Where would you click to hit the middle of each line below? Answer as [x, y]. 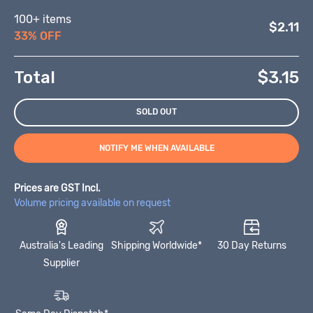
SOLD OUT [156, 112]
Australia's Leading [61, 245]
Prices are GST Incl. [57, 188]
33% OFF [38, 36]
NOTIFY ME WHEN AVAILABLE [156, 148]
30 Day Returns [252, 245]
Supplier [61, 263]
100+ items [43, 19]
